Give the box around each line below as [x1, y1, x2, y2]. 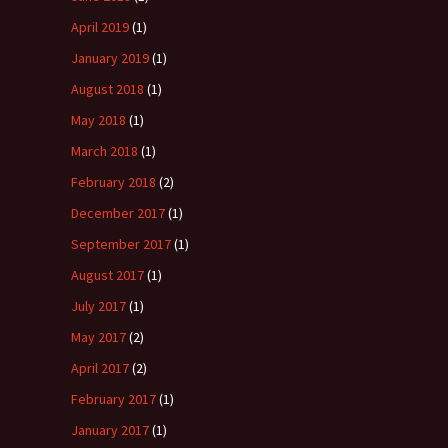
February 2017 [71, 389, 156, 408]
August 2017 [71, 265, 144, 284]
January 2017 [71, 420, 149, 439]
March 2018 [71, 141, 138, 160]
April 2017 [71, 358, 129, 377]
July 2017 [71, 296, 126, 315]
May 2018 [71, 110, 126, 129]
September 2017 [71, 234, 171, 253]
